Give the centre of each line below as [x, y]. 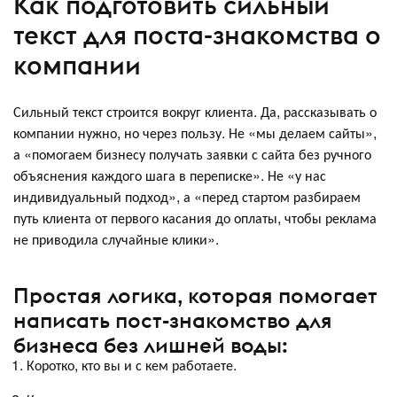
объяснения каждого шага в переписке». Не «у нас [170, 175]
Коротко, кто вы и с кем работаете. [132, 365]
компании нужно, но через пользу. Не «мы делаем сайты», [195, 132]
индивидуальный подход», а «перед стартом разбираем [187, 196]
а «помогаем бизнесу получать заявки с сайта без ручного [192, 153]
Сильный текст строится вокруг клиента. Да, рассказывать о [195, 111]
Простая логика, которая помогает [195, 296]
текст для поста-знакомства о [197, 35]
